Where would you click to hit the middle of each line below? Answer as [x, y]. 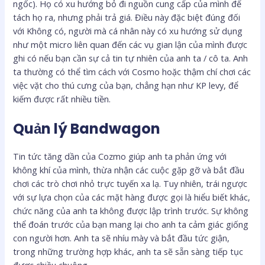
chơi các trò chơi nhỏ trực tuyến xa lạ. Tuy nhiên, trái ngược [130, 184]
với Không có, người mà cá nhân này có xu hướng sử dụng [128, 30]
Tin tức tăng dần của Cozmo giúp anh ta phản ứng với [120, 156]
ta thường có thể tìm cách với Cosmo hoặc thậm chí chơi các [132, 71]
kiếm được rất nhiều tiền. [62, 98]
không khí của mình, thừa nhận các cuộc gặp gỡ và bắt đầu [129, 170]
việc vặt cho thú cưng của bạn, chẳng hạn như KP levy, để [126, 85]
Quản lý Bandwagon [87, 129]
